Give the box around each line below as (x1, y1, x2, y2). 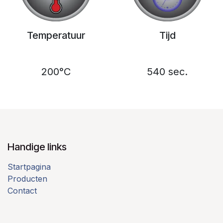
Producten (7, 173, 47, 184)
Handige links (7, 140, 67, 153)
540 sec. (147, 66, 188, 78)
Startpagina (7, 161, 51, 172)
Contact (7, 185, 37, 196)
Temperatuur (26, 29, 85, 42)
